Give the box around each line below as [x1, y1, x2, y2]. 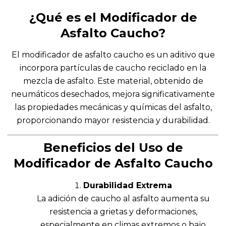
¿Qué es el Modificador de [29, 10, 197, 25]
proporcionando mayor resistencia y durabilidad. [16, 115, 210, 125]
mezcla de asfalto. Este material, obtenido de [23, 76, 203, 86]
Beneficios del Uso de [43, 140, 183, 155]
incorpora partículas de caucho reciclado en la [20, 63, 206, 73]
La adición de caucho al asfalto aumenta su [36, 193, 210, 203]
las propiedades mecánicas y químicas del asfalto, [14, 102, 212, 112]
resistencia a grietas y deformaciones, [49, 206, 197, 216]
